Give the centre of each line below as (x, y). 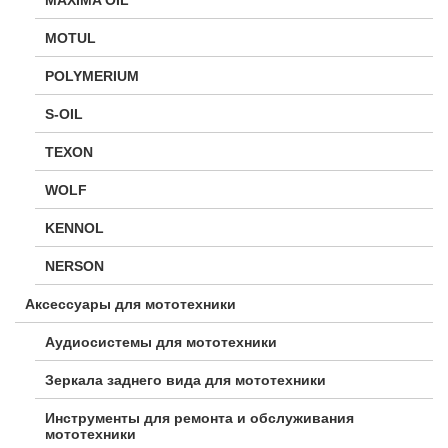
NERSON (74, 265)
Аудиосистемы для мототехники (161, 341)
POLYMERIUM (92, 75)
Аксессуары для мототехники (130, 303)
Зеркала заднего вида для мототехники (185, 379)
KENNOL (74, 227)
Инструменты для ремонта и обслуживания (199, 417)
